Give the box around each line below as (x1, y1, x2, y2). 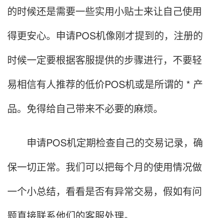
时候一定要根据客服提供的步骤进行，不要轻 (7, 52, 202, 67)
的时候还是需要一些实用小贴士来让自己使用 (7, 3, 202, 18)
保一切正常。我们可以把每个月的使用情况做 (7, 159, 202, 174)
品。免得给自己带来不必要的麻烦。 (7, 101, 163, 115)
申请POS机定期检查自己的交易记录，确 (7, 135, 203, 149)
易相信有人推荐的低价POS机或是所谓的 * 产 (7, 76, 203, 91)
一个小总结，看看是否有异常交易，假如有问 (7, 183, 202, 198)
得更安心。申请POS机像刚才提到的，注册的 (7, 28, 203, 42)
